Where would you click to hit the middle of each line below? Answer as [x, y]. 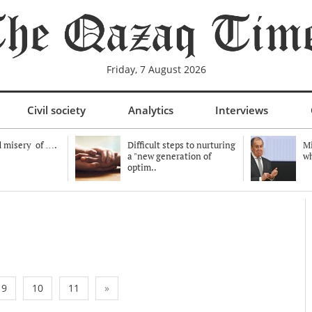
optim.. [142, 167]
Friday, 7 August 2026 [156, 69]
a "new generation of [169, 156]
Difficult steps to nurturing [181, 145]
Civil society [56, 110]
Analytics [151, 110]
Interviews [242, 110]
